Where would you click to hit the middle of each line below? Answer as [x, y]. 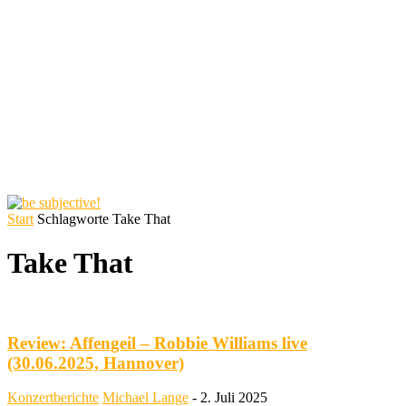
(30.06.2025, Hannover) [96, 362]
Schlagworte [73, 219]
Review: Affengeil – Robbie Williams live [157, 343]
